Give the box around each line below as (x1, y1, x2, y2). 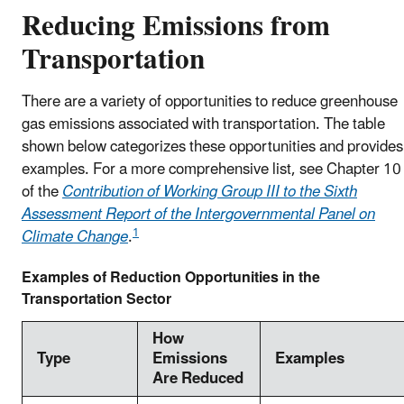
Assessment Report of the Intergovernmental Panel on (22, 198, 375, 232)
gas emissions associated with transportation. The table (22, 108, 385, 142)
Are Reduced (152, 363, 243, 396)
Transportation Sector (22, 284, 171, 316)
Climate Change (22, 221, 128, 254)
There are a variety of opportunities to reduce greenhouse (22, 86, 398, 119)
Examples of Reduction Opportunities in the (22, 262, 320, 294)
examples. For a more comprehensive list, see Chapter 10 (22, 153, 401, 187)
